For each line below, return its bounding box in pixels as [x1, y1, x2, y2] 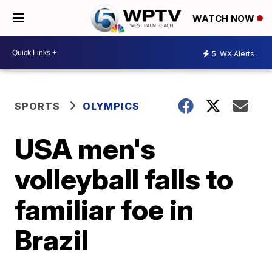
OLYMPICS [83, 100, 140, 112]
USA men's [15, 132, 156, 166]
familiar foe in [15, 192, 194, 226]
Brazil [15, 223, 89, 257]
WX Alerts [218, 49, 254, 58]
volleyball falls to [15, 162, 234, 196]
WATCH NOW [192, 13, 257, 25]
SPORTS [15, 100, 61, 112]
